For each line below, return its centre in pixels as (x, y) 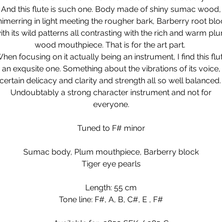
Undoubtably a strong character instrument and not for (111, 92)
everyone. (111, 104)
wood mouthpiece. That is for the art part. (111, 45)
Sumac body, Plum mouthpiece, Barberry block (111, 152)
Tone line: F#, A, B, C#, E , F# (111, 199)
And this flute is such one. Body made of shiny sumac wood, (111, 9)
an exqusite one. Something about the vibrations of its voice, (111, 69)
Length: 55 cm (111, 188)
